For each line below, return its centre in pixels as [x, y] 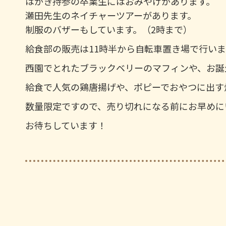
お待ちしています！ [66, 125]
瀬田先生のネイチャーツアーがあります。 [111, 15]
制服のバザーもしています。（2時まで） [109, 29]
